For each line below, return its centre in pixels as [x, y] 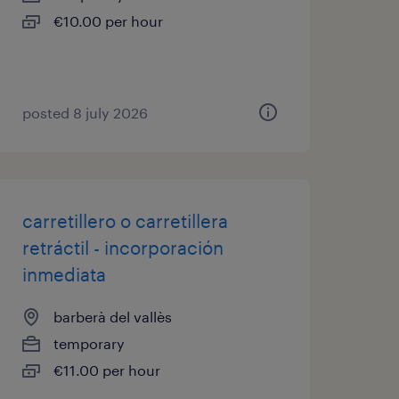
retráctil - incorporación [122, 248]
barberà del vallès [112, 317]
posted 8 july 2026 [85, 113]
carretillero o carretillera [125, 221]
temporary [89, 343]
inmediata [64, 274]
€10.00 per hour [108, 21]
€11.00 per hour [106, 370]
